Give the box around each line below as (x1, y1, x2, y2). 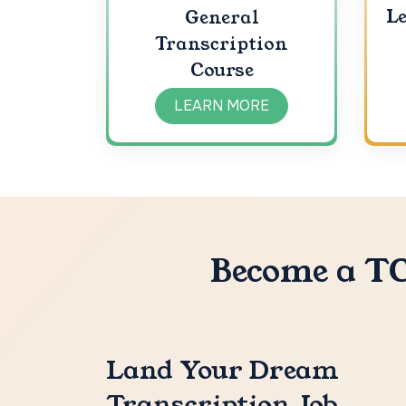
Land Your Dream (106, 352, 339, 388)
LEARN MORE (174, 95, 269, 115)
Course (189, 57, 254, 82)
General (184, 5, 259, 30)
